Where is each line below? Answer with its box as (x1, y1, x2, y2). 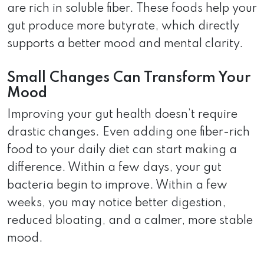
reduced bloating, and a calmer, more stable (7, 214, 253, 227)
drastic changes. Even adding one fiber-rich (7, 126, 250, 138)
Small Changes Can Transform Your (7, 70, 250, 85)
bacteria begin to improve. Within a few (7, 179, 227, 192)
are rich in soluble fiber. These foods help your (7, 2, 257, 15)
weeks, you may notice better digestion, (7, 197, 226, 209)
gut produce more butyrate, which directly (7, 20, 239, 32)
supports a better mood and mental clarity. (7, 38, 243, 50)
